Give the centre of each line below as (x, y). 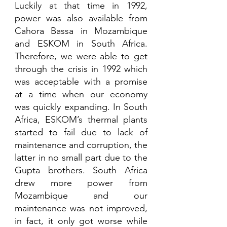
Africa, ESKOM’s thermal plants (81, 120)
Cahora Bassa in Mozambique (81, 31)
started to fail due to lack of (81, 133)
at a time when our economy (81, 94)
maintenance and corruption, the (81, 145)
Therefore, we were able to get (81, 56)
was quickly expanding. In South (81, 107)
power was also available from (81, 18)
